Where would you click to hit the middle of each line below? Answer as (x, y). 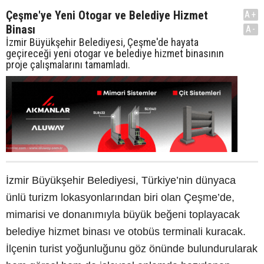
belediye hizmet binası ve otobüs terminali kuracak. (126, 231)
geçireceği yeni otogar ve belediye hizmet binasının (115, 53)
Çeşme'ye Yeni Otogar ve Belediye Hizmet (107, 15)
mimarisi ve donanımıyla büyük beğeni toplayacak (123, 214)
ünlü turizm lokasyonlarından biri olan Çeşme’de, (120, 197)
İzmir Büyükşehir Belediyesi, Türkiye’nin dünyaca (121, 180)
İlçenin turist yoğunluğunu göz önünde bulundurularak (132, 248)
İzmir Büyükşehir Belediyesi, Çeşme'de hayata (102, 42)
